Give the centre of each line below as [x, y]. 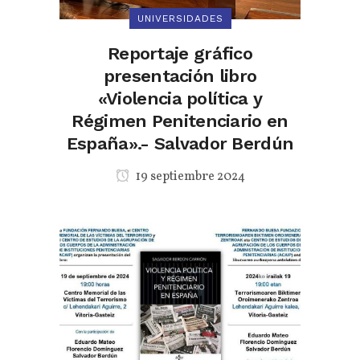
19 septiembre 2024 [189, 177]
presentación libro [180, 76]
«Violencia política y [180, 98]
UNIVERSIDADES [180, 18]
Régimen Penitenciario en [180, 121]
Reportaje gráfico [180, 53]
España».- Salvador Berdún [180, 143]
